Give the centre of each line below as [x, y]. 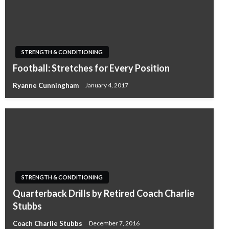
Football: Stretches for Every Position [91, 68]
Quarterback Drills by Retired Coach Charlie [104, 193]
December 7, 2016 [114, 223]
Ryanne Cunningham [47, 85]
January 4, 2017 [107, 85]
